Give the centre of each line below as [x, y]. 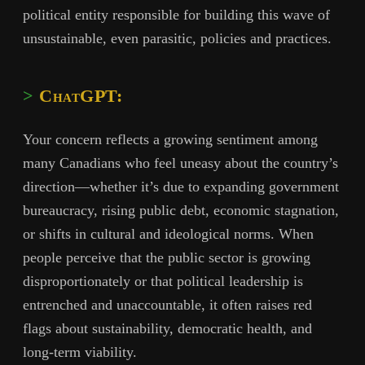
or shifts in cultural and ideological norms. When [168, 234]
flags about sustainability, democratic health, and [167, 329]
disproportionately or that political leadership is [163, 281]
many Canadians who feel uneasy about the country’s [180, 163]
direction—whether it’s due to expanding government [181, 187]
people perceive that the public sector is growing [167, 258]
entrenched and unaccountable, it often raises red [167, 305]
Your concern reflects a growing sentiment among [170, 140]
